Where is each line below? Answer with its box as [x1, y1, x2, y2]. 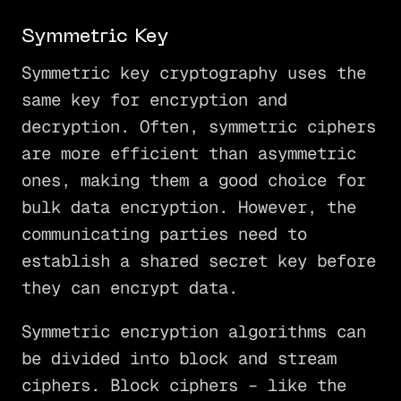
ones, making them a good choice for [21, 168, 366, 192]
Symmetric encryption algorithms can [21, 320, 366, 344]
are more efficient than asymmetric [21, 141, 356, 165]
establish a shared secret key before [21, 249, 376, 272]
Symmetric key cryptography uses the [21, 61, 366, 84]
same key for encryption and [21, 88, 287, 111]
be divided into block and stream [21, 347, 337, 371]
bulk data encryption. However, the [21, 195, 356, 218]
